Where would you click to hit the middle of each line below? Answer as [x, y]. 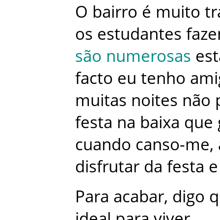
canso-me [173, 144]
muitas [101, 100]
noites [154, 100]
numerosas [149, 55]
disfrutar [107, 166]
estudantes [139, 33]
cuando [103, 144]
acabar [139, 196]
